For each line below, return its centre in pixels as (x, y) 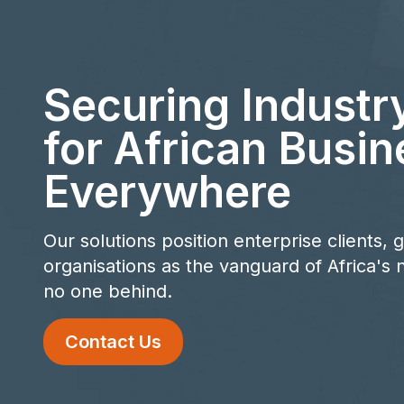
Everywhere (167, 192)
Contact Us (113, 342)
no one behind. (108, 292)
